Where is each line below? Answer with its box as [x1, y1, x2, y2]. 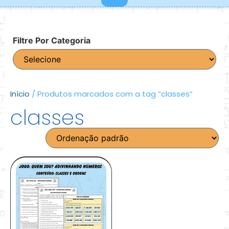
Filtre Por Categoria [13, 35, 90, 45]
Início [10, 88, 30, 99]
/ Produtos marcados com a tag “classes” [30, 88, 193, 99]
